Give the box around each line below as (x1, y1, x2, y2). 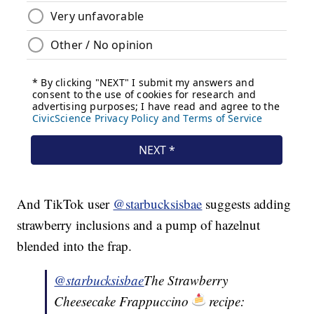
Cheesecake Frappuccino (54, 292, 193, 310)
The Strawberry (144, 271, 228, 289)
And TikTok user (17, 195, 114, 213)
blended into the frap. (17, 237, 132, 255)
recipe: (205, 292, 245, 310)
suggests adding (202, 195, 292, 213)
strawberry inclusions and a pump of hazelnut (17, 216, 261, 234)
